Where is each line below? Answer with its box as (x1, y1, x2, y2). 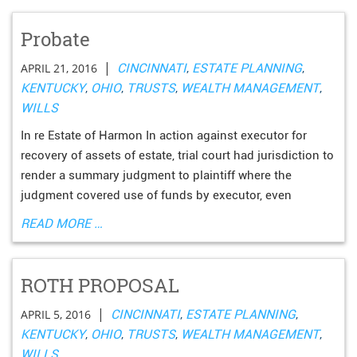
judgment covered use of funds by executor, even (21, 188, 292, 202)
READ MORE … (21, 216, 103, 231)
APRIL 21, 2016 (21, 61, 97, 76)
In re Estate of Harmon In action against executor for (21, 128, 307, 143)
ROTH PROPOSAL (21, 273, 179, 298)
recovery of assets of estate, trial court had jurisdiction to (21, 148, 334, 163)
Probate (21, 26, 90, 52)
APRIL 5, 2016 (21, 307, 91, 322)
